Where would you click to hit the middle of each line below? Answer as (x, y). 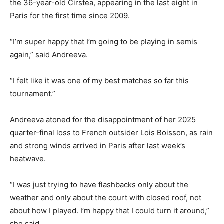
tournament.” (33, 94)
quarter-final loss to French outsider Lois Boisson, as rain (111, 133)
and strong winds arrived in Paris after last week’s (98, 146)
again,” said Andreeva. (49, 55)
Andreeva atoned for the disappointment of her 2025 (103, 120)
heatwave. (28, 159)
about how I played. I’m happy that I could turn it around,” (110, 211)
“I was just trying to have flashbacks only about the (99, 185)
